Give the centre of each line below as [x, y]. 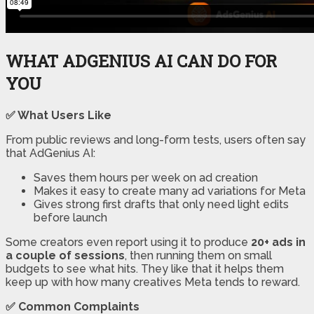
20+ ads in [278, 243]
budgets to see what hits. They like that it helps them [145, 269]
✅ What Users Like [59, 116]
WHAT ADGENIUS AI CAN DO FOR [141, 61]
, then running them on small [198, 256]
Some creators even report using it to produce [128, 243]
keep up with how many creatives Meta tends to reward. [153, 282]
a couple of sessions [65, 256]
